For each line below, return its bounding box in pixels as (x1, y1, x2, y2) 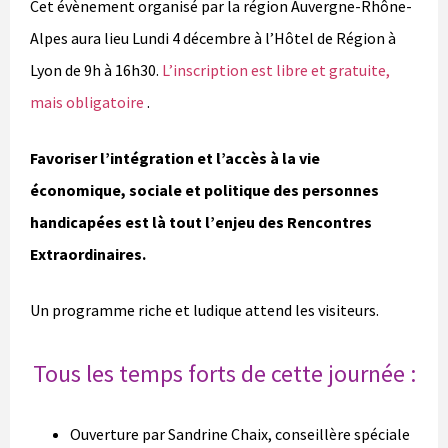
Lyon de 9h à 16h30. (30, 60, 162, 81)
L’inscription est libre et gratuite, (162, 60, 390, 81)
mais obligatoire (30, 92, 144, 113)
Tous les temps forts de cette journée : (32, 358, 416, 390)
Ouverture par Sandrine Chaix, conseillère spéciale (70, 424, 410, 445)
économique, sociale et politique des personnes (30, 180, 379, 201)
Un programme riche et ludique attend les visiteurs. (30, 300, 379, 321)
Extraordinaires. (30, 244, 146, 265)
